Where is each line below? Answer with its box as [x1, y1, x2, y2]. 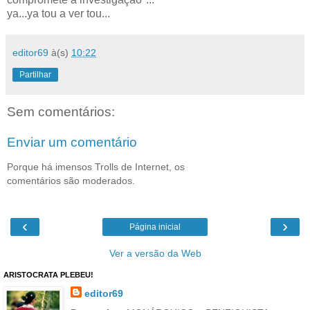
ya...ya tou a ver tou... [7, 8, 110, 20]
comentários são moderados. [7, 175, 135, 187]
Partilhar [19, 70, 51, 80]
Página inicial [129, 222, 181, 232]
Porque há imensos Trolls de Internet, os [7, 161, 185, 173]
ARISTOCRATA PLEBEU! [3, 271, 93, 280]
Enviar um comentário [7, 134, 137, 149]
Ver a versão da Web [109, 248, 201, 259]
